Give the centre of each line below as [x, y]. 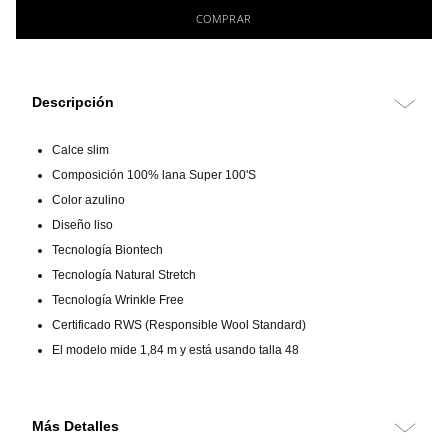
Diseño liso [82, 225]
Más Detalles [75, 426]
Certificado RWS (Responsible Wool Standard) [179, 325]
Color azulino [88, 200]
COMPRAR [224, 18]
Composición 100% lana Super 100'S [154, 175]
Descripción [73, 102]
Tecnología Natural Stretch [124, 275]
